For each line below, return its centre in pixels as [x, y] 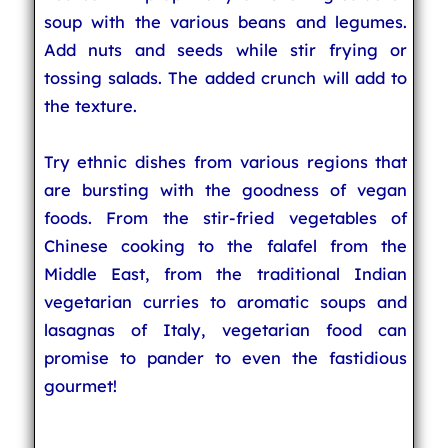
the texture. [90, 105]
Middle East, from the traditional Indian [225, 273]
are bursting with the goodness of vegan [225, 189]
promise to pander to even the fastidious [225, 357]
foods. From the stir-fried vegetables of [225, 217]
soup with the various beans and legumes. [225, 21]
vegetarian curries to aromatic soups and [225, 301]
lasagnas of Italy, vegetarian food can [225, 329]
